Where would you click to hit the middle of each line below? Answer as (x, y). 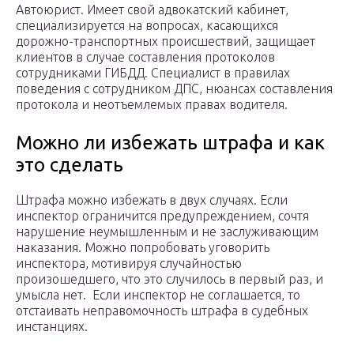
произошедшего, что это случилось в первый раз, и (169, 279)
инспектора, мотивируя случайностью (129, 264)
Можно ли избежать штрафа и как (170, 143)
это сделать (70, 165)
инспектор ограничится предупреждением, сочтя (162, 216)
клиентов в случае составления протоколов (145, 57)
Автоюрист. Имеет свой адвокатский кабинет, (152, 10)
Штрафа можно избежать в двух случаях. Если (152, 200)
